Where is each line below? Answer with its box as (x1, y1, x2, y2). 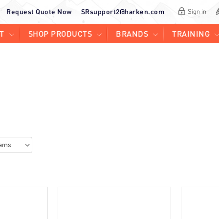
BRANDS (116, 29, 149, 39)
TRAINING (172, 29, 210, 39)
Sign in (188, 7, 206, 16)
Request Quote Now (6, 7, 72, 16)
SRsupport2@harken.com (81, 7, 164, 16)
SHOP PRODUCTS (28, 29, 92, 39)
